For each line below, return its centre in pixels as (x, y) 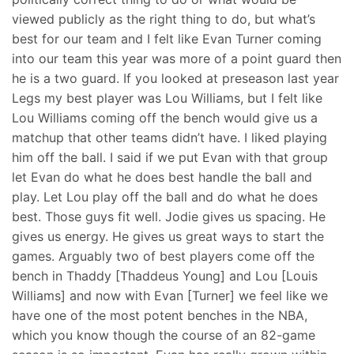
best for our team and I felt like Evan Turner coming (167, 38)
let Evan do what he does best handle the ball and (162, 177)
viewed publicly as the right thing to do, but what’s (164, 19)
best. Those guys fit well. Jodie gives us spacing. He (169, 216)
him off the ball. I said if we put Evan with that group (170, 157)
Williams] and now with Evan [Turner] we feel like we (170, 295)
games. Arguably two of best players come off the (163, 256)
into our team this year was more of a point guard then (177, 58)
